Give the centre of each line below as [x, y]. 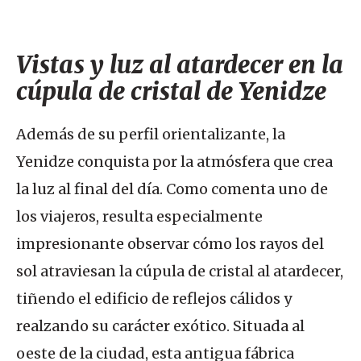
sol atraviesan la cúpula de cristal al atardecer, [180, 271]
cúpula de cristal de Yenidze [171, 91]
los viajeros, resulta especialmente [139, 216]
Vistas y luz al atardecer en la [180, 64]
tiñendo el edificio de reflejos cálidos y [154, 299]
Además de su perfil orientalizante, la [151, 134]
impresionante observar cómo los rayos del [170, 244]
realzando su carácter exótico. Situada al [160, 326]
